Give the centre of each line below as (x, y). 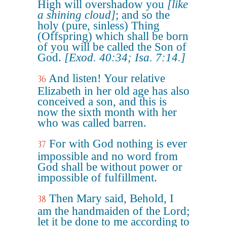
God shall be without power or (110, 167)
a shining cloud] (77, 15)
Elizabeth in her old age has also (113, 91)
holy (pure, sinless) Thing (99, 26)
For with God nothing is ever (118, 144)
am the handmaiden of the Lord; (113, 211)
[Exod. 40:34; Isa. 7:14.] (125, 58)
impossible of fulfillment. (97, 178)
